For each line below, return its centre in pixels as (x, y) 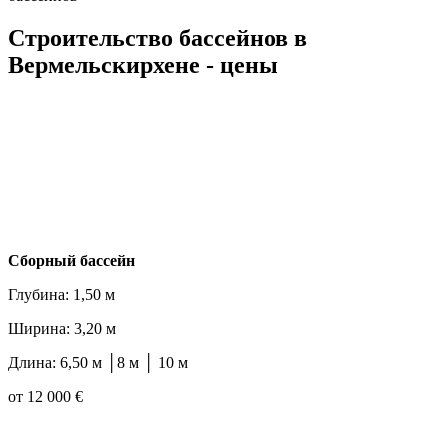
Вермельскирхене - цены (143, 64)
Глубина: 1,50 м (61, 295)
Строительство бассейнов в (157, 37)
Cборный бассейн (71, 261)
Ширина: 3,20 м (62, 329)
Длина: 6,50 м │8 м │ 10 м (98, 363)
